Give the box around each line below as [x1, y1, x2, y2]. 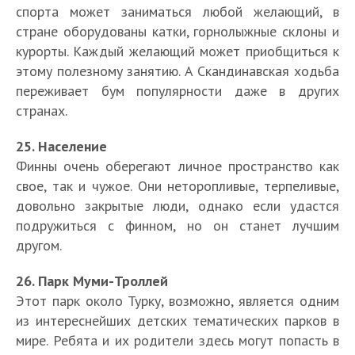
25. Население [16, 136, 107, 155]
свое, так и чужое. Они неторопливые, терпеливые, [16, 176, 339, 195]
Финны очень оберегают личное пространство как [16, 156, 339, 175]
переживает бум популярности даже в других [16, 81, 339, 100]
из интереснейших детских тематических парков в [16, 311, 339, 330]
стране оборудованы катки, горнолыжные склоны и [16, 21, 339, 40]
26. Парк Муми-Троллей [16, 271, 168, 290]
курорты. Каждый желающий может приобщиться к [16, 41, 339, 60]
